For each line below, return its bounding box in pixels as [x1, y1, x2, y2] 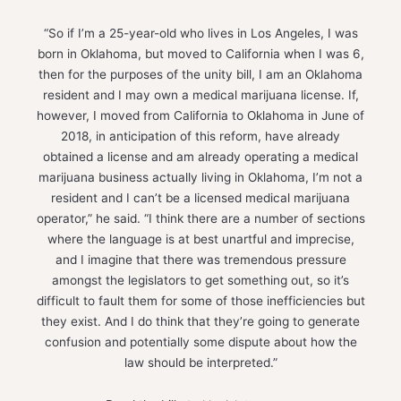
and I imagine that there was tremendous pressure [55, 252, 346, 267]
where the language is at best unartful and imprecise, [47, 231, 354, 246]
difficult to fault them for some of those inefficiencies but [36, 293, 365, 308]
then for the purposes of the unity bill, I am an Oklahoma [38, 66, 363, 81]
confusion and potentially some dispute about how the [44, 334, 357, 349]
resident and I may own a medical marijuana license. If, [42, 87, 359, 102]
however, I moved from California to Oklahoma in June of [37, 107, 364, 123]
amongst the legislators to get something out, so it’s [52, 272, 349, 287]
